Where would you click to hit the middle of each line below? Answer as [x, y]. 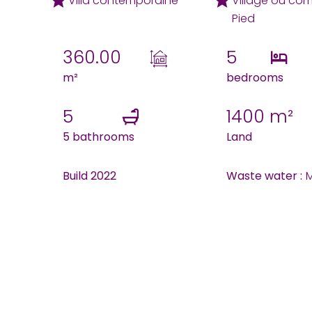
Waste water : [265, 176]
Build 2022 [89, 176]
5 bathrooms [99, 137]
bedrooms [255, 78]
